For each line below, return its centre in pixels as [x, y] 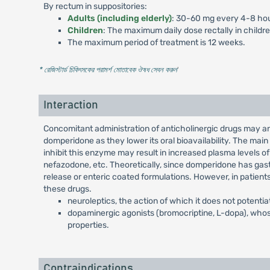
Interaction [71, 105]
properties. [88, 225]
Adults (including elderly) [119, 18]
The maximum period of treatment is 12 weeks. [156, 42]
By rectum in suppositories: [95, 6]
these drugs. [67, 189]
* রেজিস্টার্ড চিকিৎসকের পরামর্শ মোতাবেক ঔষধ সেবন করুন [108, 70]
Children [85, 30]
